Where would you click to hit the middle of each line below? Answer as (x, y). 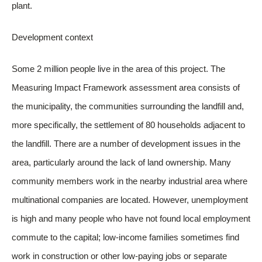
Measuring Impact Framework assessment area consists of (126, 88)
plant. (22, 6)
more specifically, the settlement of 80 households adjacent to (128, 125)
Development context (52, 38)
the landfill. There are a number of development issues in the (126, 144)
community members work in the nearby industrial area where (130, 182)
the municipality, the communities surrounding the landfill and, (128, 107)
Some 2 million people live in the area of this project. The (118, 69)
